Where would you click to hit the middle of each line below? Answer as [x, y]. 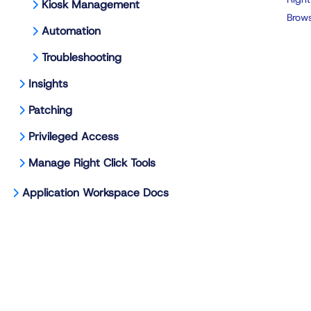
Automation [71, 31]
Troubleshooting [82, 57]
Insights [48, 84]
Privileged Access [74, 136]
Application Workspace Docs [95, 193]
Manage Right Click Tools [92, 163]
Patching [50, 110]
